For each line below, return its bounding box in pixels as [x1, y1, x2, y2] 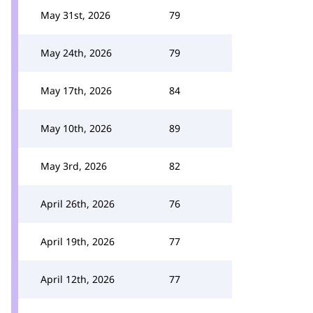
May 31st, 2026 [41, 8, 110, 22]
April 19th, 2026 [41, 235, 115, 248]
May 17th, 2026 [41, 84, 112, 97]
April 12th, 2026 [41, 272, 115, 286]
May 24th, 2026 [41, 46, 112, 59]
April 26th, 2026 [41, 197, 115, 210]
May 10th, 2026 [41, 122, 112, 135]
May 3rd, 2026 [41, 159, 107, 173]
